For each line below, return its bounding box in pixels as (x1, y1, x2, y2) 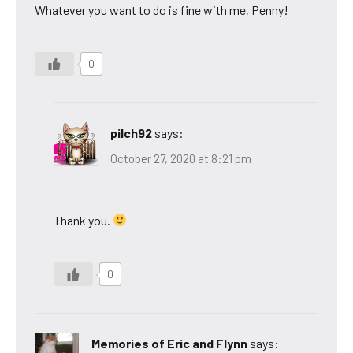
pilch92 (110, 125, 152, 141)
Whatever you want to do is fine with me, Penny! (35, 2, 288, 18)
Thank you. (54, 212, 113, 228)
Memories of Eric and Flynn (91, 335, 247, 351)
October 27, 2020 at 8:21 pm (110, 150, 251, 165)
